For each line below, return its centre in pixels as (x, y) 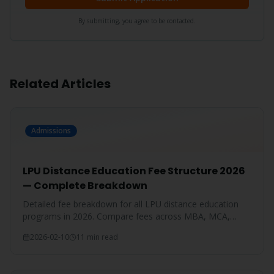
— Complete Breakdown (85, 186)
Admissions (51, 131)
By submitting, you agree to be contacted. (137, 21)
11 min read (97, 237)
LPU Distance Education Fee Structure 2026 (134, 171)
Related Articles (60, 84)
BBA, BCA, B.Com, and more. (81, 228)
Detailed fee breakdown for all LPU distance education (131, 204)
